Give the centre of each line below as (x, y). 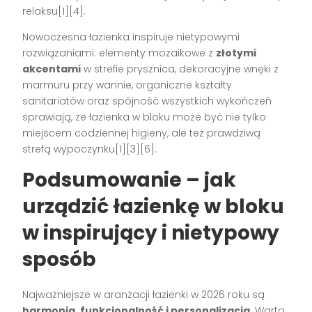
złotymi (236, 53)
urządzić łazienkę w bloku (154, 206)
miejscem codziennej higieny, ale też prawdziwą (142, 133)
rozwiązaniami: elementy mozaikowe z (119, 53)
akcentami (52, 69)
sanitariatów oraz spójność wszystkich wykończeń (147, 101)
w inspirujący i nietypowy (151, 233)
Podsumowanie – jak (130, 180)
